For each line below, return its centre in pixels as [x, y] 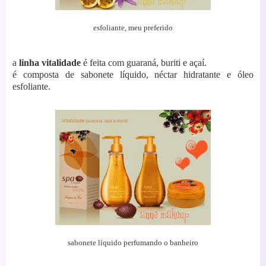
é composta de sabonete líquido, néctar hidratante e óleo [133, 74]
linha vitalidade [50, 62]
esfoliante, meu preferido [133, 27]
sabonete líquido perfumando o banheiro [133, 242]
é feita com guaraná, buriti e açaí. [144, 62]
